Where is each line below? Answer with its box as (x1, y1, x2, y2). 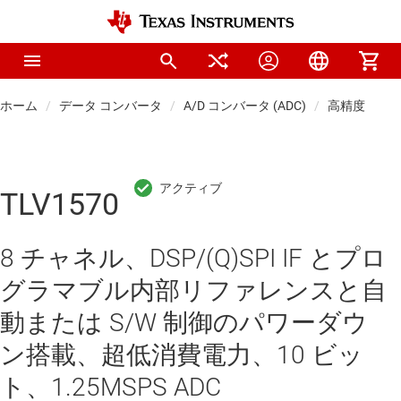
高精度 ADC (328, 98, 392, 113)
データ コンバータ (59, 98, 162, 113)
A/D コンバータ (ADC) (183, 98, 306, 113)
